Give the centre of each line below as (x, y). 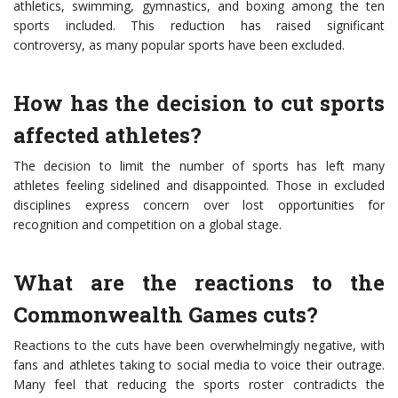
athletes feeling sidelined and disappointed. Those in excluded (199, 186)
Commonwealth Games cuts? (166, 315)
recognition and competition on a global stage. (147, 225)
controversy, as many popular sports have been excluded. (179, 45)
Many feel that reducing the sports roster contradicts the (199, 385)
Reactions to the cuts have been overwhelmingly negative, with (199, 346)
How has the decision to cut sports (199, 103)
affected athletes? (107, 135)
